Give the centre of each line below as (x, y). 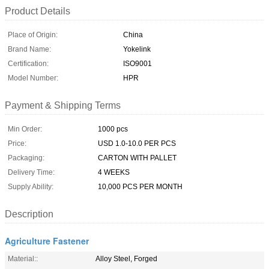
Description (29, 214)
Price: (17, 143)
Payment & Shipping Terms (63, 105)
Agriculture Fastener (47, 240)
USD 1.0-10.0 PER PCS (137, 143)
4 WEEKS (114, 172)
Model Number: (33, 78)
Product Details (38, 11)
